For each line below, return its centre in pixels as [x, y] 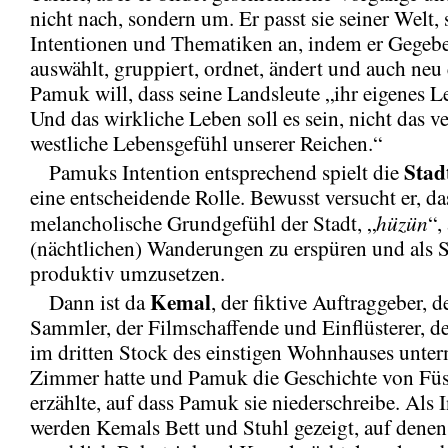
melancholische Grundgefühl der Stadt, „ [203, 222]
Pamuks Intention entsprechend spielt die [217, 171]
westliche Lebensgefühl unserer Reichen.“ [206, 142]
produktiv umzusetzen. [127, 272]
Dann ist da [90, 301]
